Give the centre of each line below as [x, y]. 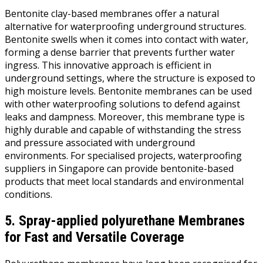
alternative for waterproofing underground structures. [125, 26]
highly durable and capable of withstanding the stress [123, 129]
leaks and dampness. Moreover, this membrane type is [125, 117]
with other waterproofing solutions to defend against [122, 104]
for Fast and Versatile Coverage [95, 237]
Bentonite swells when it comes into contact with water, [127, 39]
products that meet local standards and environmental [124, 181]
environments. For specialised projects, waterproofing [123, 155]
